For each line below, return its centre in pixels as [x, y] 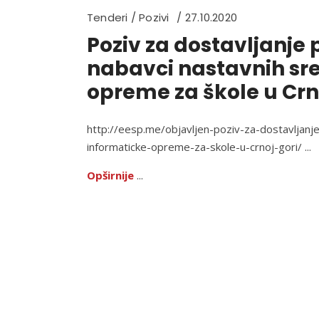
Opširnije [110, 175]
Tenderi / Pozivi [128, 17]
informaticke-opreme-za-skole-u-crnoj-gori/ [196, 147]
